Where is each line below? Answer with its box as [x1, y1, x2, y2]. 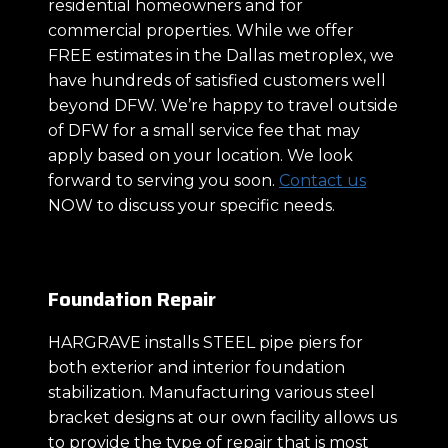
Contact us [279, 170, 366, 190]
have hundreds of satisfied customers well [48, 70, 386, 90]
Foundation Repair [48, 282, 216, 315]
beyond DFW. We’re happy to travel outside [48, 95, 398, 115]
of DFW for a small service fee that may [48, 120, 360, 140]
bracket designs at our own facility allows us [48, 407, 397, 427]
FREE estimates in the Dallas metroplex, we [48, 45, 394, 65]
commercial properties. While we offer [48, 20, 354, 40]
